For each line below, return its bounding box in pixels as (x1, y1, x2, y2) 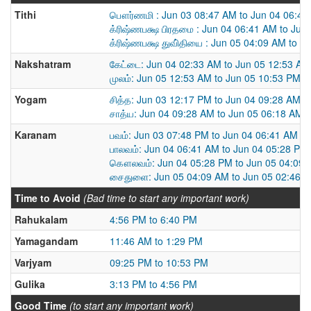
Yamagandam (15, 234, 78, 248)
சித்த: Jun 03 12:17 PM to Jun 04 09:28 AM (110, 92, 301, 106)
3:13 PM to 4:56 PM (110, 277, 197, 291)
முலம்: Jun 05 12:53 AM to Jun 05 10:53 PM (110, 71, 301, 85)
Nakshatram (15, 57, 71, 71)
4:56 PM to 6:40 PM (110, 212, 197, 226)
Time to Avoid (15, 191, 81, 205)
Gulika (15, 277, 45, 291)
